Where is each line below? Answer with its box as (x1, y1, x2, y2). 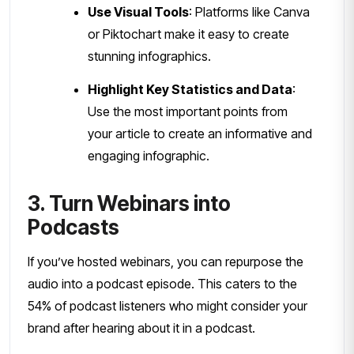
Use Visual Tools (88, 3, 189, 20)
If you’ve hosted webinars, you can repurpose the (28, 253, 303, 269)
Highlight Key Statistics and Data (88, 81, 292, 97)
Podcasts (28, 214, 119, 239)
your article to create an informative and (88, 125, 312, 141)
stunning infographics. (88, 47, 211, 64)
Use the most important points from (88, 103, 288, 119)
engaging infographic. (88, 147, 209, 164)
